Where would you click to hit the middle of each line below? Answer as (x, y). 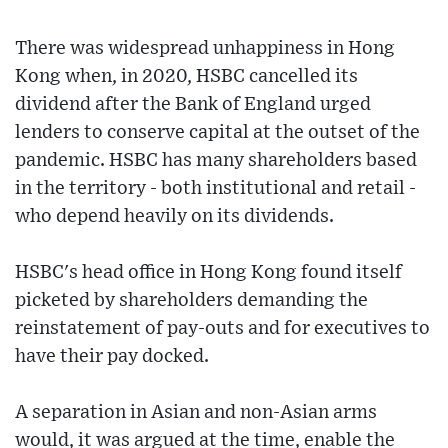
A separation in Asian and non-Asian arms (196, 413)
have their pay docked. (112, 357)
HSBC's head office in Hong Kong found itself (208, 273)
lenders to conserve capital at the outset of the (217, 133)
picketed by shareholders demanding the (191, 301)
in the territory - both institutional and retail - (215, 189)
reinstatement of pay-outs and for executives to (222, 329)
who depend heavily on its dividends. (174, 217)
